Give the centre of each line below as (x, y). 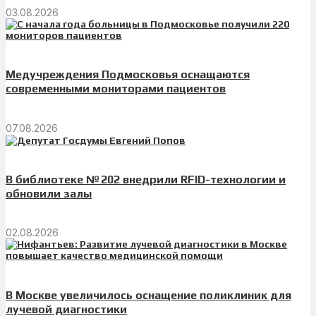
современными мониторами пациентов (116, 89)
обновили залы (49, 194)
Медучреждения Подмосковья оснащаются (128, 75)
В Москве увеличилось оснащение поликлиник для (148, 295)
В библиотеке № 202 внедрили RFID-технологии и (146, 180)
